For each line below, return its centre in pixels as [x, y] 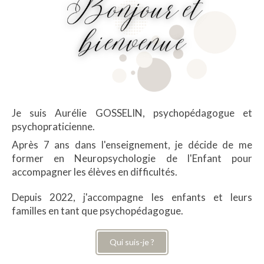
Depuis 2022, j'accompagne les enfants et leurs [132, 197]
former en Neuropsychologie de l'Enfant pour [132, 159]
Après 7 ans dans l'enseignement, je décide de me [132, 145]
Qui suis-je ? [132, 242]
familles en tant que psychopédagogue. [98, 211]
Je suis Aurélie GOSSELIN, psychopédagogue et [132, 113]
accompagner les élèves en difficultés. [95, 172]
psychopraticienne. [55, 127]
